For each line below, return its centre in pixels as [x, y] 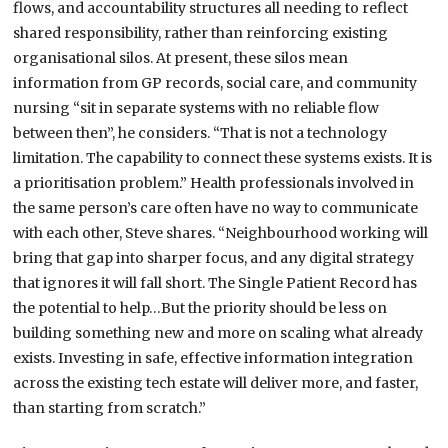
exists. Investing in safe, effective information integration [213, 358]
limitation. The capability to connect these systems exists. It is [223, 158]
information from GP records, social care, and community [215, 83]
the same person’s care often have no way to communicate [216, 208]
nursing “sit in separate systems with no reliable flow [196, 108]
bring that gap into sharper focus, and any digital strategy [214, 258]
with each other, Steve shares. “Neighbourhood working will [221, 233]
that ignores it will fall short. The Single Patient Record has [215, 283]
